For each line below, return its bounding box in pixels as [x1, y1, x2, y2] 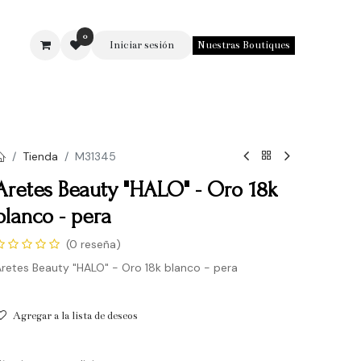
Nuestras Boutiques [197, 38, 290, 52]
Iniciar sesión [109, 38, 174, 52]
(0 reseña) [65, 237, 121, 251]
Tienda [22, 148, 58, 164]
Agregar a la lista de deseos [12, 309, 138, 322]
